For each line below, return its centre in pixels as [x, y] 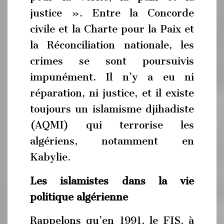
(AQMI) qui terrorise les [112, 125]
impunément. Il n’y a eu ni [112, 77]
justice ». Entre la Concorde [112, 13]
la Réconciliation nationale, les [112, 45]
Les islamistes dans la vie [112, 181]
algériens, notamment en [112, 141]
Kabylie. [50, 157]
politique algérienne [79, 197]
